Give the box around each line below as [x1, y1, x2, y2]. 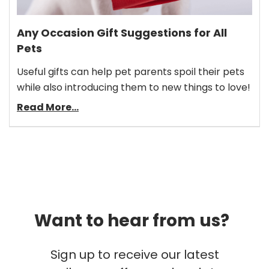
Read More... [17, 100, 79, 114]
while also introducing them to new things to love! [17, 80, 250, 94]
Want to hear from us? [34, 208, 229, 232]
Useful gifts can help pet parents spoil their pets [17, 64, 244, 79]
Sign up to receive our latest [50, 246, 219, 263]
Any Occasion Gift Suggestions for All [17, 25, 227, 40]
